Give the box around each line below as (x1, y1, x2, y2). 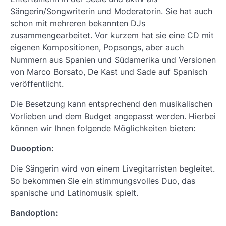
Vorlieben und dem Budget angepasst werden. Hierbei (10, 111, 216, 122)
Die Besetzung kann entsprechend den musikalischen (10, 99, 212, 109)
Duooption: (10, 143, 54, 154)
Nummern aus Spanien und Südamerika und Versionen (10, 54, 216, 65)
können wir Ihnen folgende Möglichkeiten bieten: (10, 123, 195, 134)
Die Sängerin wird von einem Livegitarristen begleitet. (10, 163, 215, 174)
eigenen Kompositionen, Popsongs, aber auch (10, 42, 184, 53)
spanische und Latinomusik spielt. (10, 188, 138, 198)
